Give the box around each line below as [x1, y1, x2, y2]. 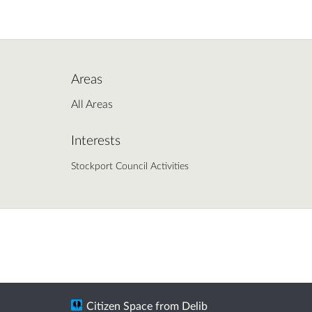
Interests [71, 132, 120, 148]
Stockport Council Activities [71, 159, 189, 171]
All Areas [71, 96, 113, 110]
